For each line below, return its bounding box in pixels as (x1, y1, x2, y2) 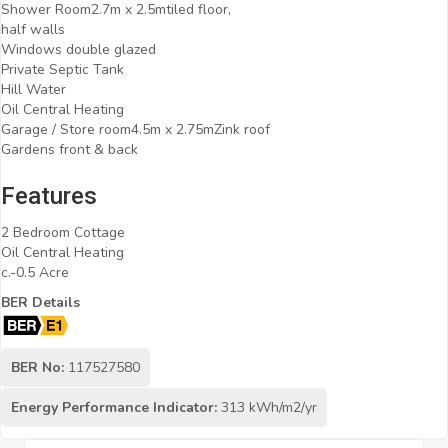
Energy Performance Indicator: (11, 397, 217, 417)
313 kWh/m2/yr (217, 397, 317, 417)
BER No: (11, 357, 64, 377)
